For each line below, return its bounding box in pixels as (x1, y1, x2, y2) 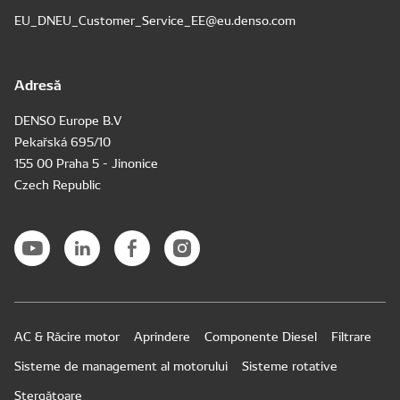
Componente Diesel (204, 327, 317, 345)
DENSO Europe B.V (14, 111, 121, 129)
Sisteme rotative (242, 356, 337, 374)
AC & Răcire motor (14, 327, 120, 345)
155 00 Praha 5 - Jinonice (14, 154, 158, 171)
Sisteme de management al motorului (14, 356, 228, 374)
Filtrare (331, 327, 371, 345)
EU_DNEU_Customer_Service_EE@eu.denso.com (14, 11, 296, 29)
